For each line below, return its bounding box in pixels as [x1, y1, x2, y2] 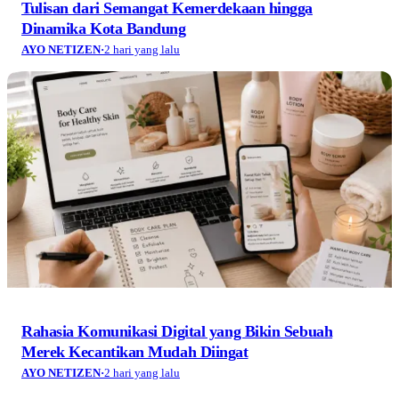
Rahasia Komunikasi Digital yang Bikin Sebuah [21, 322, 333, 341]
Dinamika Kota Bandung [21, 20, 186, 38]
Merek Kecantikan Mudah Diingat [21, 343, 248, 362]
